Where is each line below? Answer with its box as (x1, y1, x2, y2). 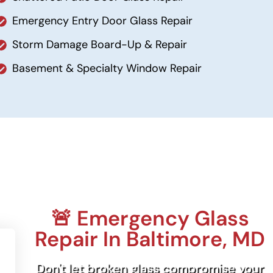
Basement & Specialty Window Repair (12, 61, 202, 76)
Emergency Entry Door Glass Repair (12, 13, 193, 28)
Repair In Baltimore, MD (35, 225, 266, 253)
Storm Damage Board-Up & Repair (12, 37, 188, 52)
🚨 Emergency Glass (51, 204, 249, 232)
